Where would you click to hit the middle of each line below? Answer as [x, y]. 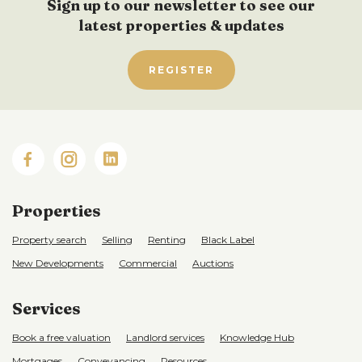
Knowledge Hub [257, 338]
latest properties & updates [181, 25]
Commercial [148, 263]
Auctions [213, 263]
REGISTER [181, 70]
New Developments [58, 263]
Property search [49, 240]
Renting [167, 240]
